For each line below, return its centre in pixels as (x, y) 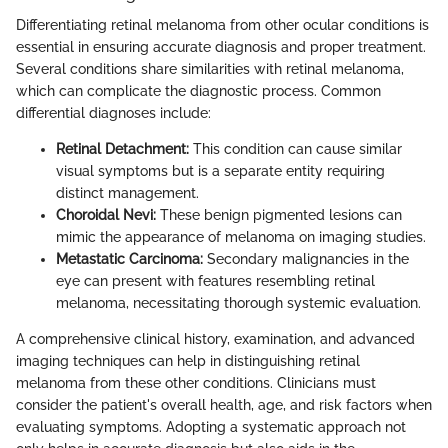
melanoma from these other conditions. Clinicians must (196, 382)
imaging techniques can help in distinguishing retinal (188, 360)
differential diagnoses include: (113, 112)
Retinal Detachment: (122, 148)
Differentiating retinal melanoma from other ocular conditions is (222, 24)
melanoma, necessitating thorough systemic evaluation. (238, 302)
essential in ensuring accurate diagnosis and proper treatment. (221, 46)
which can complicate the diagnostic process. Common (198, 90)
